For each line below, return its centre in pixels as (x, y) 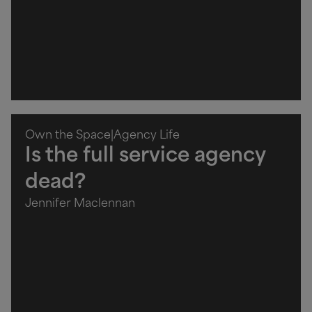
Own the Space (68, 135)
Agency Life (147, 135)
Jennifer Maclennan (80, 204)
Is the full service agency (145, 156)
